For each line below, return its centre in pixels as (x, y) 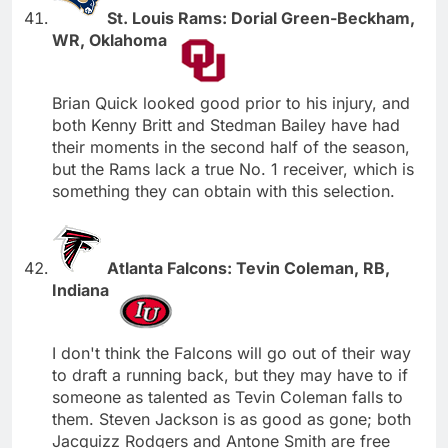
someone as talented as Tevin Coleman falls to (227, 396)
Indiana (82, 289)
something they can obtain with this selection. (223, 190)
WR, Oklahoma (111, 39)
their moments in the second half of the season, (231, 146)
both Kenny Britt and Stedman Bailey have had (226, 124)
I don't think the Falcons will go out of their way (231, 352)
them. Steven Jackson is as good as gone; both (231, 418)
